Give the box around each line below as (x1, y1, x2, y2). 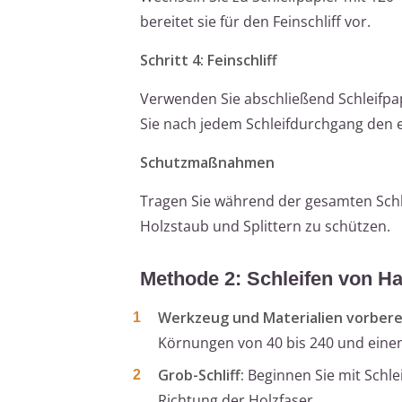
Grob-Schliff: (158, 364, 244, 385)
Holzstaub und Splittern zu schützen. (140, 215, 390, 236)
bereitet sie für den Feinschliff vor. (140, 11, 371, 31)
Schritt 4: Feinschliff (140, 49, 277, 70)
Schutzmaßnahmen (140, 152, 275, 172)
